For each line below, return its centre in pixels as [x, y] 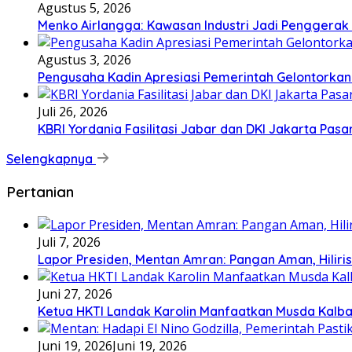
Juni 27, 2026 [75, 293]
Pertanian [40, 191]
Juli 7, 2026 [69, 242]
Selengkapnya [51, 159]
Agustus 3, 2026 [84, 60]
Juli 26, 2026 [73, 112]
